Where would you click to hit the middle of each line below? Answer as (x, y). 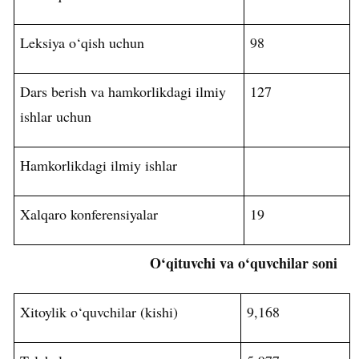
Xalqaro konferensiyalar (89, 214)
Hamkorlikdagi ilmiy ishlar (99, 165)
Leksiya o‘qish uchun (83, 43)
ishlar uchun (56, 117)
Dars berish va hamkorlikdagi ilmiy (123, 92)
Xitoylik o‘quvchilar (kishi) (99, 311)
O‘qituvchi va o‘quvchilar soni (242, 263)
